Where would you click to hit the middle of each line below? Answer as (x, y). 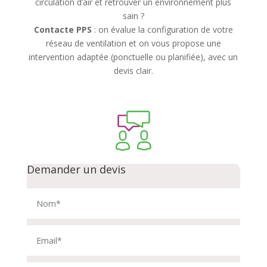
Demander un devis (76, 170)
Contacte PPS (63, 30)
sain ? (133, 16)
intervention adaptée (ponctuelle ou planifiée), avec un (133, 57)
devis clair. (133, 71)
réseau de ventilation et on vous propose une (133, 44)
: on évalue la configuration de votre (162, 30)
